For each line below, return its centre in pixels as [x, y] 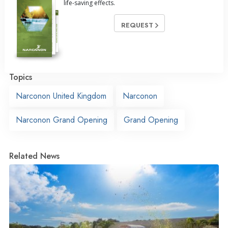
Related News [34, 156]
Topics [21, 77]
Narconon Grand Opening [62, 120]
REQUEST [138, 25]
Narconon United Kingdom [61, 96]
